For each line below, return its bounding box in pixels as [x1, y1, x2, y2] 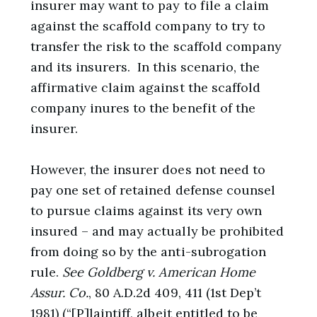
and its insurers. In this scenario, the [30, 58, 260, 75]
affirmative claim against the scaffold [30, 79, 261, 96]
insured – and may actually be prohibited [30, 222, 284, 239]
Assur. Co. [30, 284, 88, 301]
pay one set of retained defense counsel [30, 181, 276, 198]
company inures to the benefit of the [30, 99, 256, 116]
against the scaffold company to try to [30, 17, 266, 34]
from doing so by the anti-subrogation [30, 243, 267, 260]
